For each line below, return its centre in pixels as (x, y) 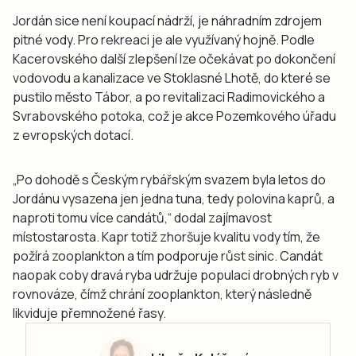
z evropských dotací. (73, 135)
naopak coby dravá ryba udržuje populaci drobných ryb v (176, 275)
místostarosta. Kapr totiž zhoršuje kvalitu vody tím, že (166, 237)
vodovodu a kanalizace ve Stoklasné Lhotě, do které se (172, 78)
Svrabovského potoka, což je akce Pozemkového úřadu (174, 116)
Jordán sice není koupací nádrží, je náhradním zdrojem (167, 21)
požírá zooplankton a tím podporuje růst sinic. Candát (168, 256)
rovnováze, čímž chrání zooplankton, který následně (162, 294)
